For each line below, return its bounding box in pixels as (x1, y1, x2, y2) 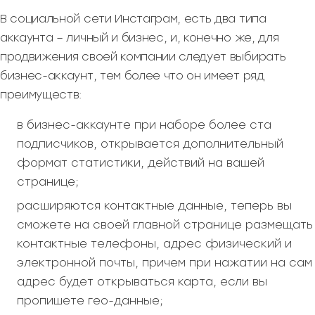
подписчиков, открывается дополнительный (17, 137, 283, 151)
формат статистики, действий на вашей (17, 156, 264, 170)
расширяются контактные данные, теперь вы (17, 198, 292, 212)
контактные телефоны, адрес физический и (17, 236, 292, 250)
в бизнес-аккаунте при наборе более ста (17, 118, 271, 132)
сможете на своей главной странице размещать (17, 217, 313, 231)
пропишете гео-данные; (17, 293, 163, 307)
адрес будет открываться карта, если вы (17, 274, 267, 288)
